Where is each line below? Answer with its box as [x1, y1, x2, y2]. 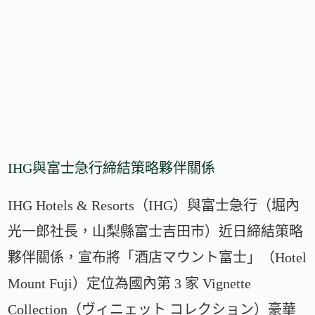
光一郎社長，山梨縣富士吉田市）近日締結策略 [8, 223, 304, 239]
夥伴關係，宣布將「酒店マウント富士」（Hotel [8, 249, 307, 265]
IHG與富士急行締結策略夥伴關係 [8, 160, 216, 176]
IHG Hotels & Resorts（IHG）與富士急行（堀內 [8, 197, 300, 213]
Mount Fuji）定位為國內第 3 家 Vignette [8, 275, 252, 291]
